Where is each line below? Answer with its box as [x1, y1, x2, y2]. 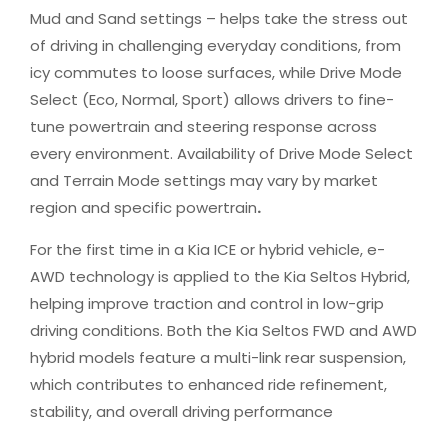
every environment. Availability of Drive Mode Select [30, 143, 413, 164]
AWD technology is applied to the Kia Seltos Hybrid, [30, 266, 410, 287]
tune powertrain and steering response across [30, 116, 377, 137]
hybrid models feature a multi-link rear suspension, [30, 347, 406, 368]
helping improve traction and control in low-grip [30, 293, 384, 314]
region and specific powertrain [30, 197, 257, 218]
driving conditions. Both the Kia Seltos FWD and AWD [30, 320, 417, 341]
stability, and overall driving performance [30, 401, 333, 422]
